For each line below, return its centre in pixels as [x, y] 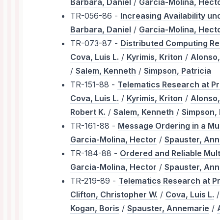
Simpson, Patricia [178, 71]
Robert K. [88, 112]
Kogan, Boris [95, 208]
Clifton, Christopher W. [114, 195]
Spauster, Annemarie [168, 208]
